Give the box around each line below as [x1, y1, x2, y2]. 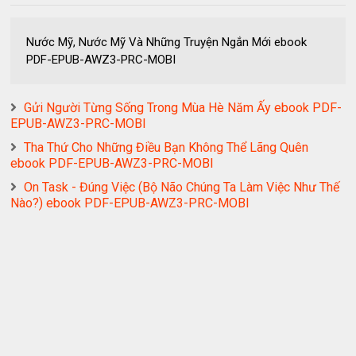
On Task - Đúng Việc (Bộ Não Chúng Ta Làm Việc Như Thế [24, 180, 340, 195]
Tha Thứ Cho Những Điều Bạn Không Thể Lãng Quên [24, 140, 309, 155]
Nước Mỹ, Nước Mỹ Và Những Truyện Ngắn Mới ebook [26, 35, 308, 49]
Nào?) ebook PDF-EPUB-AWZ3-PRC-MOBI [10, 195, 250, 211]
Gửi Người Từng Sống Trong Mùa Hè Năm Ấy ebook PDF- [24, 100, 342, 115]
